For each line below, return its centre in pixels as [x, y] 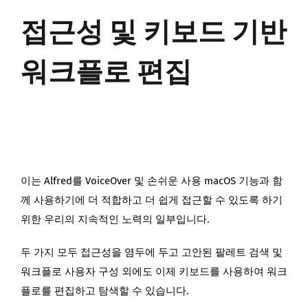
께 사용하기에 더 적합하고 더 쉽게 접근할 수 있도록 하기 [152, 200]
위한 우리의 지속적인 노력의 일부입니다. [115, 219]
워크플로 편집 [106, 73]
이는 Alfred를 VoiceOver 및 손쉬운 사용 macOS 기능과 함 [152, 180]
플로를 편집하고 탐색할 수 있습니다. [105, 290]
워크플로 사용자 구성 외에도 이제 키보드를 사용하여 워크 [154, 271]
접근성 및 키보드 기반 [154, 33]
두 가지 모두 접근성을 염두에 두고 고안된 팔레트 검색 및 [152, 252]
